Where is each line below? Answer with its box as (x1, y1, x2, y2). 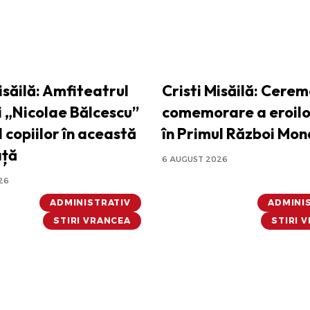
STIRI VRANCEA (53, 215, 131, 226)
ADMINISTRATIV (50, 197, 131, 208)
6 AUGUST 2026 (162, 154, 228, 165)
